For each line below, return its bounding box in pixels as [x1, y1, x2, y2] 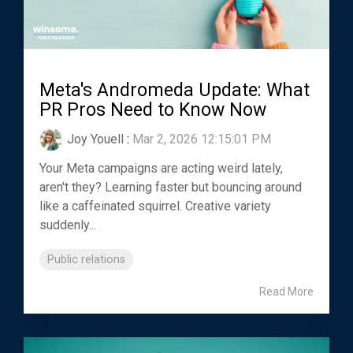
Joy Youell [67, 131, 124, 147]
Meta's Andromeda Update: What [39, 79, 310, 101]
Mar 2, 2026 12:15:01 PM [132, 131, 271, 147]
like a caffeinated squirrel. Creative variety [39, 198, 271, 214]
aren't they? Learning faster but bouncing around [39, 179, 302, 195]
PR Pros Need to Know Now [39, 98, 266, 121]
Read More [259, 284, 314, 298]
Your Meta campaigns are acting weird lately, [39, 160, 283, 176]
